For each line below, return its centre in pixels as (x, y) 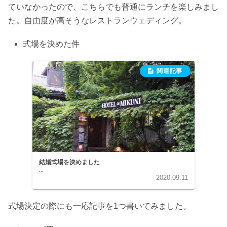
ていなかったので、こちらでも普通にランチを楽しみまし (113, 7)
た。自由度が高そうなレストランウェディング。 (97, 21)
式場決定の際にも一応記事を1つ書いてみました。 (100, 206)
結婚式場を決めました (70, 162)
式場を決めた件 (51, 44)
